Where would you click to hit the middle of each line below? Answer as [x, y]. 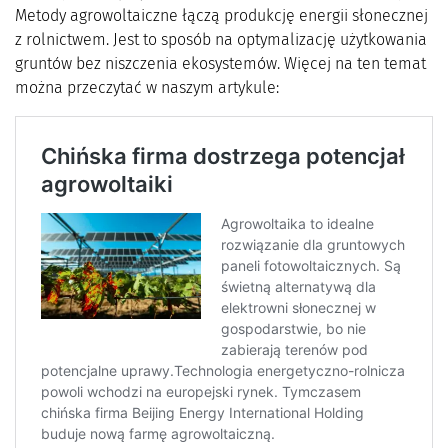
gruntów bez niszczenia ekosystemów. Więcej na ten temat [220, 63]
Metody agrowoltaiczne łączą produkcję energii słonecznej [221, 15]
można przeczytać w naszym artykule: [147, 87]
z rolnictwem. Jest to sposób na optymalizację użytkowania [221, 39]
